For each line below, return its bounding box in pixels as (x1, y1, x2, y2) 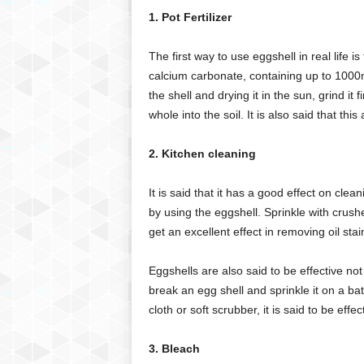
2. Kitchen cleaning (148, 146, 256, 160)
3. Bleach (148, 341, 200, 355)
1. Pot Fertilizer (148, 10, 232, 24)
